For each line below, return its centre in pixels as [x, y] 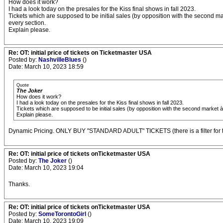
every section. [27, 23]
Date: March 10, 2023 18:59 [46, 67]
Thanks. [19, 184]
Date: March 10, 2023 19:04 [46, 168]
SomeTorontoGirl [63, 214]
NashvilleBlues [60, 60]
